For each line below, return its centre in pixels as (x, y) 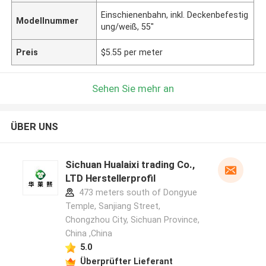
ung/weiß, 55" (128, 26)
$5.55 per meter (132, 52)
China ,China (88, 234)
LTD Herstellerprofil (110, 178)
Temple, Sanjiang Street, (113, 206)
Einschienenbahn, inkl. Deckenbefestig (175, 15)
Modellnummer (47, 20)
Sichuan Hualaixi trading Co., (130, 165)
